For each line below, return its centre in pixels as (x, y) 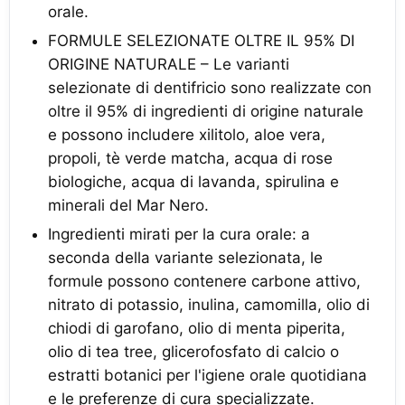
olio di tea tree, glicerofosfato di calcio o (193, 352)
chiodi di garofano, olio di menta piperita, (197, 328)
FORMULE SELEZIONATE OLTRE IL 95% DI (201, 41)
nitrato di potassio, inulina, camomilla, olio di (209, 305)
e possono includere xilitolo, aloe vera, (187, 135)
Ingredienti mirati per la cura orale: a (179, 234)
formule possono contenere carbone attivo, (204, 281)
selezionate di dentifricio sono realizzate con (210, 88)
